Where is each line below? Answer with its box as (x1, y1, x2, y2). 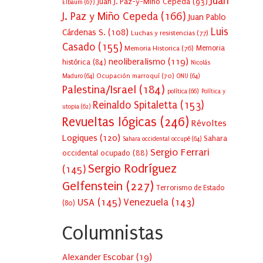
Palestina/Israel (62, 83, 136, 97)
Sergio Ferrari (150, 147, 210, 159)
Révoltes (191, 118, 227, 129)
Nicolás (191, 59, 210, 67)
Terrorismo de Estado (156, 184, 224, 193)
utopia (62, 103, 79, 111)
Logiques (62, 133, 97, 144)
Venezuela (123, 197, 168, 208)
